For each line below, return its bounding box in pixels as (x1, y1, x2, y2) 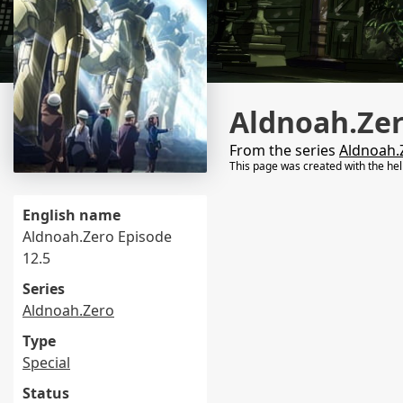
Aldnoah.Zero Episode (22, 227, 172, 246)
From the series (229, 140, 339, 160)
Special (22, 353, 70, 372)
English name (22, 205, 121, 225)
